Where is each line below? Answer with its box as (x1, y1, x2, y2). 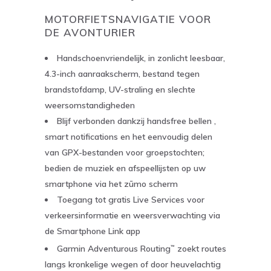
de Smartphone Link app (45, 225, 140, 237)
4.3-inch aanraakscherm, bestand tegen (45, 68, 200, 79)
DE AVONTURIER (45, 25, 135, 39)
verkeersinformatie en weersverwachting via (45, 209, 220, 221)
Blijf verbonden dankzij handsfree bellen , (57, 115, 216, 126)
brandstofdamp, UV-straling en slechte (45, 83, 195, 95)
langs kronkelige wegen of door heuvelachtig (45, 258, 221, 270)
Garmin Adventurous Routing (57, 243, 171, 254)
